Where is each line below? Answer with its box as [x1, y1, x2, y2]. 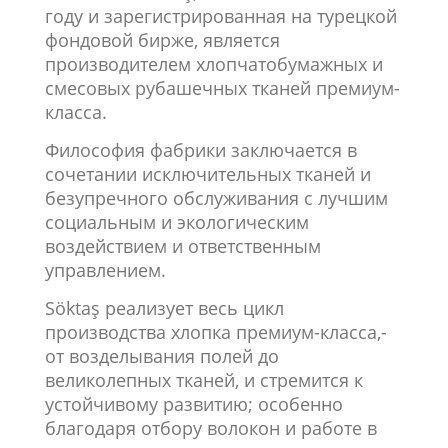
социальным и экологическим [44, 210, 309, 234]
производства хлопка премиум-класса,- [44, 320, 387, 344]
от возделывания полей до [44, 344, 279, 368]
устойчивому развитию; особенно [44, 392, 343, 416]
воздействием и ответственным [44, 234, 321, 258]
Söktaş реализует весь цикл [44, 296, 284, 320]
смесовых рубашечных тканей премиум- [44, 76, 400, 100]
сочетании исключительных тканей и [44, 162, 371, 186]
